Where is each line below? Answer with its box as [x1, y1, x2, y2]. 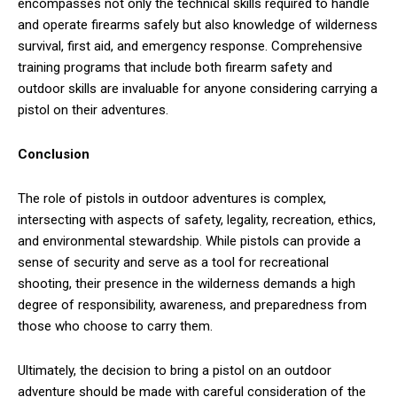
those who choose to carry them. [18, 318, 213, 335]
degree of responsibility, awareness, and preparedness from [18, 297, 367, 314]
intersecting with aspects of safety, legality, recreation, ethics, [18, 212, 376, 229]
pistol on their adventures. [18, 102, 168, 119]
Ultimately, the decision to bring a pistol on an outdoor [18, 362, 331, 379]
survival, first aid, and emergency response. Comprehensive [18, 38, 362, 55]
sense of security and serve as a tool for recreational [18, 254, 329, 271]
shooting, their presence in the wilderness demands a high [18, 276, 355, 292]
